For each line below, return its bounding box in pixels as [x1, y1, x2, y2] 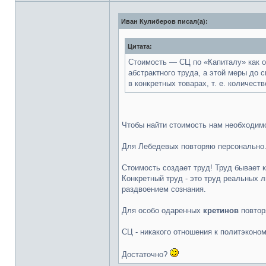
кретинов [203, 206, 239, 215]
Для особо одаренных [122, 206, 203, 215]
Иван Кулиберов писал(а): [121, 18, 208, 25]
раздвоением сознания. [122, 185, 206, 194]
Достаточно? [122, 250, 170, 259]
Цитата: [128, 43, 152, 50]
